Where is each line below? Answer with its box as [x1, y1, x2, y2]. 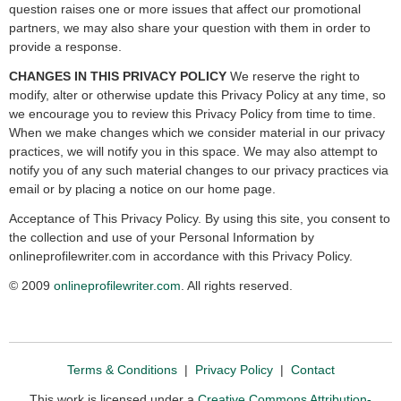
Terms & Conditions [66, 363, 177, 377]
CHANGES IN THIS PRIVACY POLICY [9, 69, 226, 83]
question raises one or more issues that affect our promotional [9, 2, 361, 16]
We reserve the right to [226, 69, 360, 83]
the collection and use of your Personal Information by [9, 230, 314, 244]
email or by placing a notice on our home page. [9, 182, 276, 196]
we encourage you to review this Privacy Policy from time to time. [9, 107, 376, 121]
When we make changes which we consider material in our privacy [9, 125, 385, 140]
